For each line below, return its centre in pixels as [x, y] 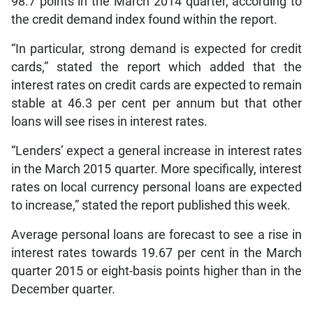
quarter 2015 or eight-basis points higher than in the [156, 271]
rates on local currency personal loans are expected [156, 188]
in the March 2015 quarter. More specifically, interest [156, 169]
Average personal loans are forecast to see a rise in [156, 235]
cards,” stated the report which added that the [156, 67]
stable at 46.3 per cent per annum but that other [156, 104]
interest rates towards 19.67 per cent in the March [156, 253]
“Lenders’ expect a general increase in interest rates [156, 151]
